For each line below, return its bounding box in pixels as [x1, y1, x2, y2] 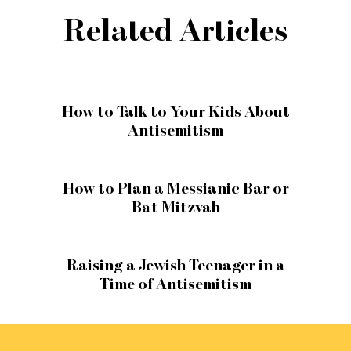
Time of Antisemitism [100, 273, 251, 293]
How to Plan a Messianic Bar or [62, 178, 289, 197]
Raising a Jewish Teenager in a [66, 255, 285, 274]
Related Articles [63, 10, 288, 49]
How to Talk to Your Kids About [61, 101, 290, 121]
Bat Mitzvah [131, 197, 220, 216]
